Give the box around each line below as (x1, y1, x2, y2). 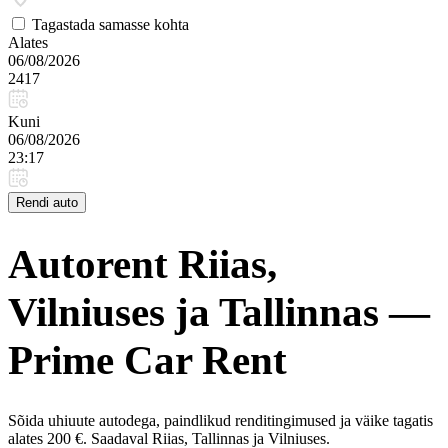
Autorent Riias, (8, 241, 277, 288)
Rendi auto (16, 195, 78, 210)
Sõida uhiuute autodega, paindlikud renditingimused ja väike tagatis (8, 411, 433, 429)
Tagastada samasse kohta (32, 16, 189, 33)
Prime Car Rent (8, 337, 287, 384)
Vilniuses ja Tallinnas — (8, 289, 430, 336)
